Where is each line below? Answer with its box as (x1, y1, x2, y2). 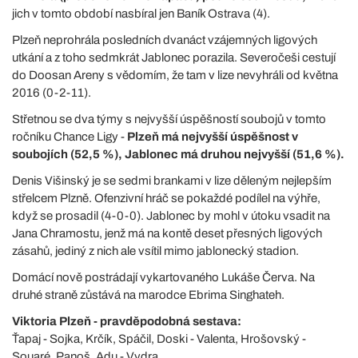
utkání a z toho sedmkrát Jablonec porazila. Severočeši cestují (12, 50, 336, 64)
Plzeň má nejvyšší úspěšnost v (127, 129, 298, 143)
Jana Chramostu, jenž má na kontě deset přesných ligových (12, 226, 322, 240)
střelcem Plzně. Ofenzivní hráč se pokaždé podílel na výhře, (12, 191, 320, 205)
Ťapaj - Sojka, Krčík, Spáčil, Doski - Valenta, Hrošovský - (12, 332, 306, 345)
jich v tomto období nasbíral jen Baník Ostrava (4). (12, 6, 270, 20)
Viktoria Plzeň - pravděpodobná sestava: (12, 314, 241, 328)
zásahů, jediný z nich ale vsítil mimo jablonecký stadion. (12, 244, 299, 257)
